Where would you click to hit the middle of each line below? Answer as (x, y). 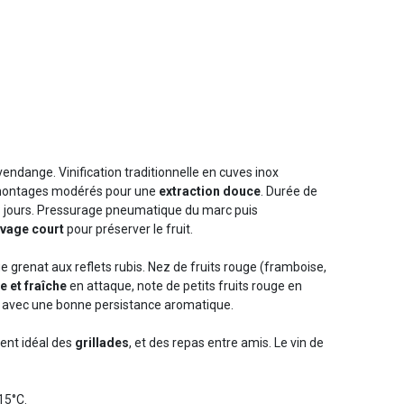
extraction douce (210, 191)
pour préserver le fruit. (129, 229)
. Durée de (289, 191)
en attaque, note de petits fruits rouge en (184, 285)
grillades (102, 342)
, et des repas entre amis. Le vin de (226, 342)
